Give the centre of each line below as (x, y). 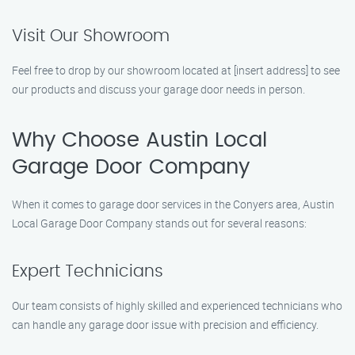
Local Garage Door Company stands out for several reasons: (159, 223)
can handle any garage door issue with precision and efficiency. (165, 324)
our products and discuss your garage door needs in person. (158, 89)
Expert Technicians (88, 271)
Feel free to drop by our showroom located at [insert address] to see (176, 70)
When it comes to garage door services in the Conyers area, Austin (173, 204)
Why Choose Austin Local (139, 140)
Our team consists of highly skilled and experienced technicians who (177, 305)
